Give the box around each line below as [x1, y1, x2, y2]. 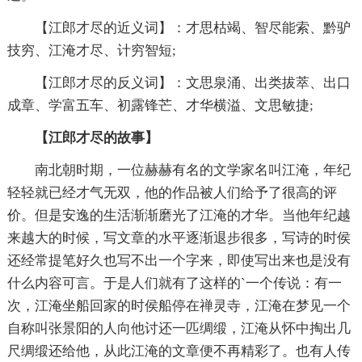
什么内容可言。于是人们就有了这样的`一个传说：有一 [6, 275, 342, 291]
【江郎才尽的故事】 [34, 129, 158, 145]
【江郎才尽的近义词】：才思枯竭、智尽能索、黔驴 [34, 19, 351, 36]
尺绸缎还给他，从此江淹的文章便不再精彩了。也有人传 [6, 343, 351, 359]
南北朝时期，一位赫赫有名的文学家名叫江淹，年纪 [34, 162, 351, 178]
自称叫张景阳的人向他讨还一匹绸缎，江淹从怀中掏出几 [6, 320, 351, 336]
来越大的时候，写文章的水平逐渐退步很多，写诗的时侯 [6, 229, 351, 246]
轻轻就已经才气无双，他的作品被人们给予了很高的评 [6, 184, 337, 200]
